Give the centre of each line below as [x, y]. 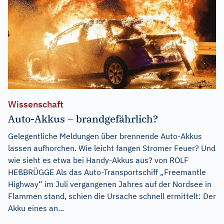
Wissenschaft [36, 104]
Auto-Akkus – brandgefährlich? [83, 118]
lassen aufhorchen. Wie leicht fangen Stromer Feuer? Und [112, 148]
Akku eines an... [36, 208]
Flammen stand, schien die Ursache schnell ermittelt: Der [112, 196]
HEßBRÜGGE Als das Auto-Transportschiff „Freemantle [107, 172]
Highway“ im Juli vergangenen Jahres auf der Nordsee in [110, 184]
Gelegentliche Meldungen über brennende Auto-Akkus [105, 136]
